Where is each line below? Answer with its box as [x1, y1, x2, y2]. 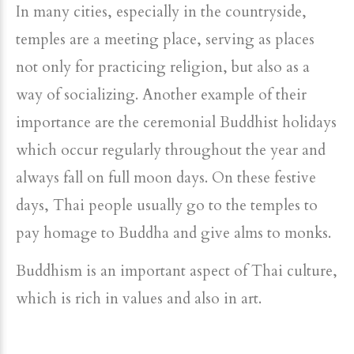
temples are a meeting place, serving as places [16, 29, 314, 51]
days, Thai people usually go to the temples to [16, 195, 318, 217]
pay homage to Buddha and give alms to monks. [16, 223, 331, 244]
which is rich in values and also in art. [16, 288, 262, 310]
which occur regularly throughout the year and [16, 140, 326, 161]
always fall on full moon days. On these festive [16, 168, 316, 189]
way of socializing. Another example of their [16, 85, 307, 106]
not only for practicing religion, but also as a [16, 57, 310, 78]
